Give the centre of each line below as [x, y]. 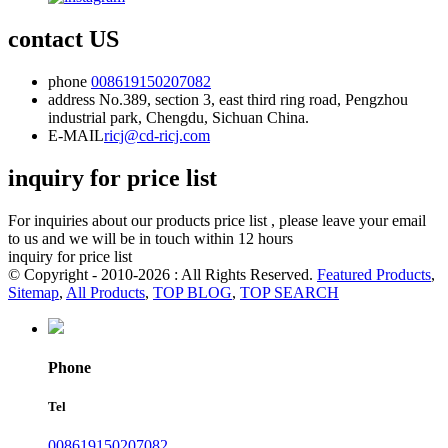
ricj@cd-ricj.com [157, 135]
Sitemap [33, 292]
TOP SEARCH [289, 292]
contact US [63, 38]
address [71, 99]
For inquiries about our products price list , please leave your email [217, 220]
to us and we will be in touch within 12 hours [150, 238]
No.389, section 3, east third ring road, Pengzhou [251, 99]
